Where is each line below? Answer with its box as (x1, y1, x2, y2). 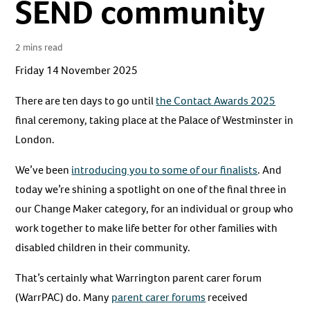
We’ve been (15, 163, 72, 178)
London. (15, 132, 55, 147)
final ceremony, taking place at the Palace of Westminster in (15, 113, 294, 128)
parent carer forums (111, 290, 206, 305)
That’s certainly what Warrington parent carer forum (15, 271, 262, 286)
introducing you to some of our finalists (71, 163, 258, 178)
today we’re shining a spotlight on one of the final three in (15, 182, 287, 197)
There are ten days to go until (15, 93, 156, 109)
